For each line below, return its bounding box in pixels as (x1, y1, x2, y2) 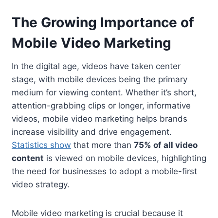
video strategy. (12, 180, 70, 190)
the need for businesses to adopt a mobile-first (12, 166, 197, 177)
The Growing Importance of (12, 14, 194, 31)
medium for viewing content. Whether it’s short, (12, 88, 197, 98)
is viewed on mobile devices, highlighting (44, 153, 206, 163)
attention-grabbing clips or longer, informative (12, 101, 191, 111)
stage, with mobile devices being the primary (12, 74, 187, 85)
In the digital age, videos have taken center (12, 61, 181, 72)
